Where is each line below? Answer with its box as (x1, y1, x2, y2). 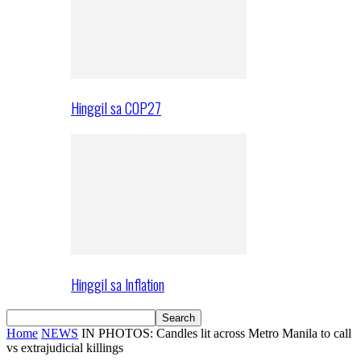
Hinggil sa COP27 (71, 97, 161, 119)
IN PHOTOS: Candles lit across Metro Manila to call (81, 326, 351, 341)
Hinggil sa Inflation (71, 272, 164, 295)
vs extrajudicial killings (6, 341, 123, 355)
